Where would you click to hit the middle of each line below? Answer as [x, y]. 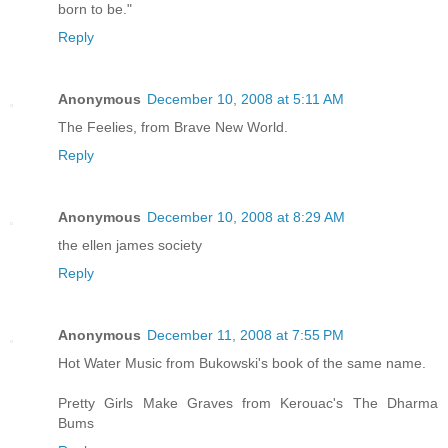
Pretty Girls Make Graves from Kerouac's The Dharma [248, 402]
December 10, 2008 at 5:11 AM [245, 98]
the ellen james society [130, 244]
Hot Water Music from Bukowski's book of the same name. [242, 362]
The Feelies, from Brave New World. [173, 126]
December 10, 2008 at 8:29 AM [246, 216]
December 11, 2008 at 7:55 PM [245, 334]
